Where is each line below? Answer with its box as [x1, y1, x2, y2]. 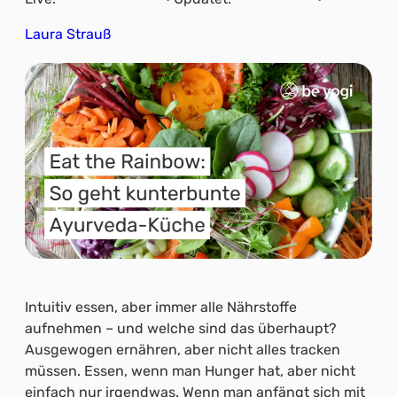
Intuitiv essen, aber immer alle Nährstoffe [25, 298, 297, 315]
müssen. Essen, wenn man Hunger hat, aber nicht [25, 362, 355, 379]
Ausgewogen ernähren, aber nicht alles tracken [25, 340, 340, 358]
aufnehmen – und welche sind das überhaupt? [25, 319, 337, 337]
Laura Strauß [25, 26, 111, 43]
